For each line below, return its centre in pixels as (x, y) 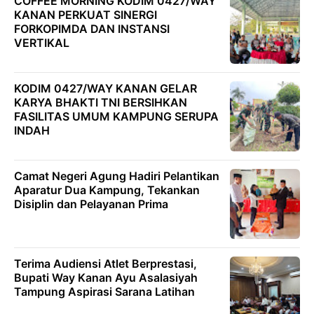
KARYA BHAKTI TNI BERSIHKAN (101, 103)
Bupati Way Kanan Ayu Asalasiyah (106, 278)
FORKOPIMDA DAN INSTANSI (92, 29)
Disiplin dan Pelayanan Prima (91, 204)
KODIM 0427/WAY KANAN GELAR (105, 89)
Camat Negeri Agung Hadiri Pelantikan (117, 176)
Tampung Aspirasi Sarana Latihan (104, 292)
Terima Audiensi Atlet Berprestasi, (105, 264)
